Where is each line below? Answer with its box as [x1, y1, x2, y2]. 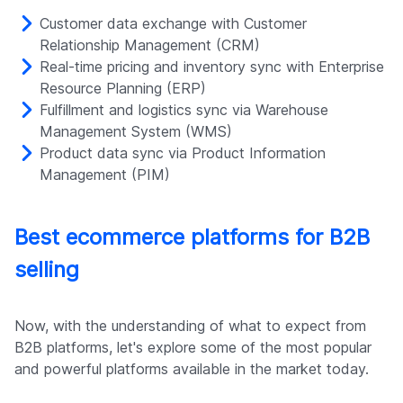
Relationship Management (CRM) [40, 36, 260, 55]
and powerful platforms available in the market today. [14, 360, 369, 379]
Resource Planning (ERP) [40, 79, 206, 98]
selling [14, 256, 79, 283]
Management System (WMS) [40, 122, 232, 141]
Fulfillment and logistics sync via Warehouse [40, 101, 328, 120]
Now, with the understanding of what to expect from [14, 317, 366, 336]
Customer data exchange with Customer [40, 14, 307, 33]
